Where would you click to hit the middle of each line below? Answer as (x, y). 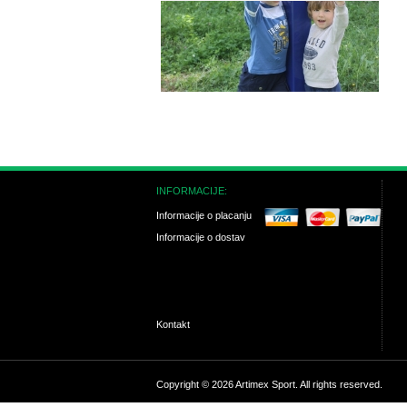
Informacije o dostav (201, 237)
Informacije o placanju (204, 215)
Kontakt (173, 324)
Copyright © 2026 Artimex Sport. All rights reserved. (269, 384)
